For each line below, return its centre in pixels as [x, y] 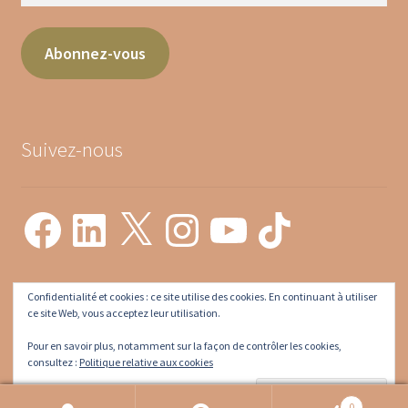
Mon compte [73, 322]
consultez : [53, 362]
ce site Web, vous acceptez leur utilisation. [124, 313]
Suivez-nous [71, 150]
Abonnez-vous [95, 54]
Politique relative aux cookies [146, 362]
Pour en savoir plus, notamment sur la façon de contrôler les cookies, [184, 346]
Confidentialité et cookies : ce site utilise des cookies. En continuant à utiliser [202, 296]
